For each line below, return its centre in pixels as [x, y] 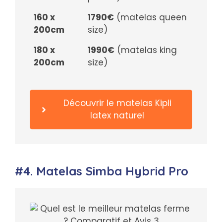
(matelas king [146, 50]
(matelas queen [150, 17]
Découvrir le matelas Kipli [117, 103]
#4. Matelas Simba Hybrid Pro [102, 171]
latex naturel [117, 116]
